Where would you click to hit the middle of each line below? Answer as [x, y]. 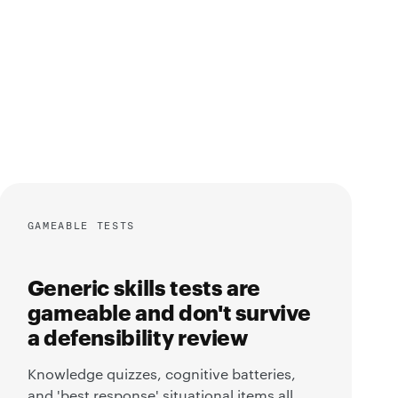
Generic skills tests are [144, 287]
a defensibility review [137, 337]
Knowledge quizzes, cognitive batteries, [161, 374]
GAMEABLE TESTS [81, 225]
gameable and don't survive [169, 312]
